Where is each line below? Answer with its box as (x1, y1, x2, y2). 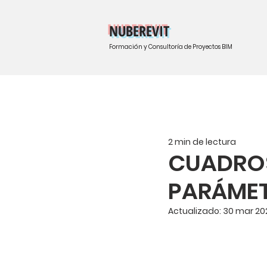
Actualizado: (168, 205, 223, 217)
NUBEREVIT (108, 21, 169, 41)
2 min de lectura (168, 135, 236, 148)
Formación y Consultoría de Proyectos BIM (108, 42, 232, 51)
